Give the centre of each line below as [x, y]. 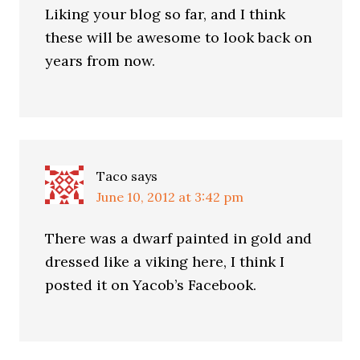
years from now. [100, 61]
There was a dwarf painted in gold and [179, 238]
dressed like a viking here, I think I [165, 262]
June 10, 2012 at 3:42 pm [170, 197]
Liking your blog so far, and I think [166, 14]
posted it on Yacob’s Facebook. [151, 285]
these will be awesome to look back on [179, 37]
